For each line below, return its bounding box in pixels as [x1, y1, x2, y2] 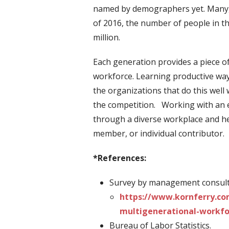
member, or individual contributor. [93, 128, 224, 140]
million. [93, 32, 120, 43]
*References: [93, 152, 146, 164]
